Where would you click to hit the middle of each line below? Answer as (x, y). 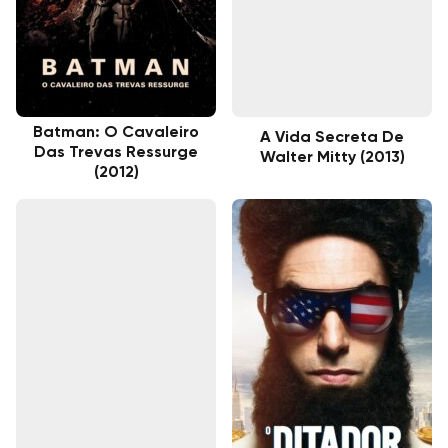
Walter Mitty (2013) (332, 157)
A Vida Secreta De (332, 137)
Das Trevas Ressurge (116, 152)
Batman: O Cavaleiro (116, 132)
